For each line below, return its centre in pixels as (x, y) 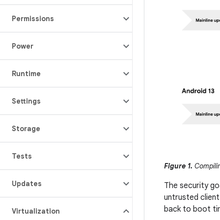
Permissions (33, 19)
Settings (26, 101)
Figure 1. (178, 166)
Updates (27, 184)
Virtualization (36, 211)
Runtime (26, 74)
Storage (26, 129)
